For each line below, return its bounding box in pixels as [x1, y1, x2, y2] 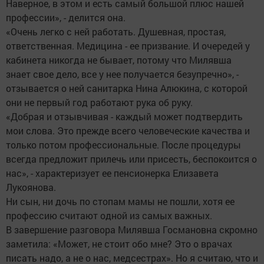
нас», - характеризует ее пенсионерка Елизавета [6, 167, 219, 180]
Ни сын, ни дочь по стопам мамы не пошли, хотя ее [6, 195, 235, 208]
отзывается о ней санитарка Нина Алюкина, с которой [6, 82, 247, 95]
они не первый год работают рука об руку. [6, 96, 193, 109]
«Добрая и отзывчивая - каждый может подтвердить [6, 110, 243, 123]
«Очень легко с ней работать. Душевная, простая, [6, 25, 226, 38]
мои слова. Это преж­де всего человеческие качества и [6, 124, 250, 137]
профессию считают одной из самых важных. [6, 209, 212, 222]
